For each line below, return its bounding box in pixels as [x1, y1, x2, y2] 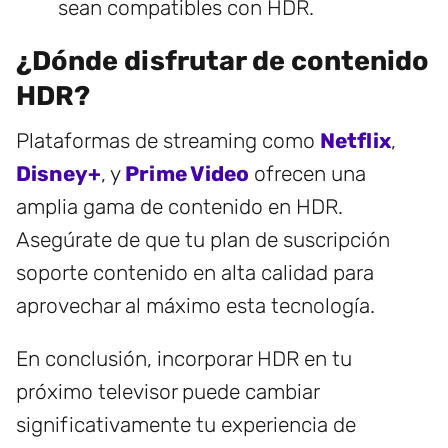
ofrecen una [249, 161, 366, 187]
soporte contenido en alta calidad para [16, 260, 374, 286]
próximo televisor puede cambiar [16, 379, 319, 405]
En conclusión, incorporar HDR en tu [16, 346, 352, 372]
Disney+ [16, 161, 101, 187]
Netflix [320, 128, 391, 154]
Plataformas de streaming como [16, 128, 320, 154]
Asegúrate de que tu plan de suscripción [16, 227, 390, 253]
